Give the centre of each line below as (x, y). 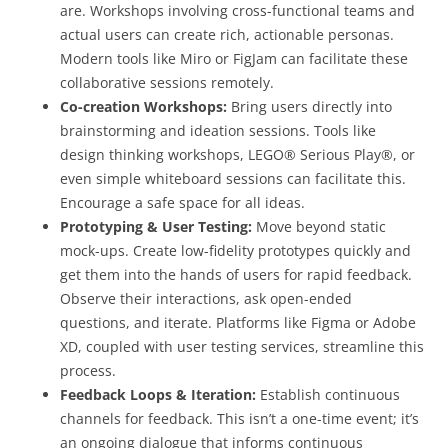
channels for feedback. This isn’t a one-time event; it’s (239, 419)
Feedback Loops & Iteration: (158, 395)
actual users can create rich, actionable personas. (227, 35)
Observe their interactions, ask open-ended (206, 299)
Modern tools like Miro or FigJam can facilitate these (234, 59)
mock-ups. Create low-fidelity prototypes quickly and (235, 251)
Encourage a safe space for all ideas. (182, 203)
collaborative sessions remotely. (167, 83)
